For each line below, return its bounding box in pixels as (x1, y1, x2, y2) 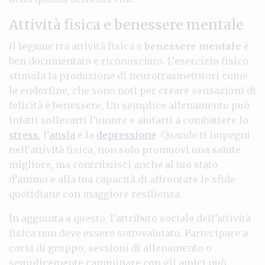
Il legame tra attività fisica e (9, 40, 144, 52)
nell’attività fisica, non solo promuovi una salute (9, 143, 241, 156)
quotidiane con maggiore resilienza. (9, 188, 182, 200)
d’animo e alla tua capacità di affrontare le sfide (9, 173, 235, 185)
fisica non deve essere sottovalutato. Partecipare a (9, 227, 248, 239)
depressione (96, 128, 156, 141)
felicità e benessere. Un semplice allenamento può (9, 99, 250, 111)
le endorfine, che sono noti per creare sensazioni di (9, 84, 256, 96)
